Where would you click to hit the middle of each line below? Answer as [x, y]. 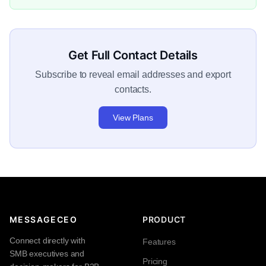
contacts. [133, 90]
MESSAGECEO [43, 220]
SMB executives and [47, 254]
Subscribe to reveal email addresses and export [133, 75]
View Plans [133, 118]
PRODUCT [164, 220]
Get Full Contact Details [133, 56]
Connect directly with [47, 241]
